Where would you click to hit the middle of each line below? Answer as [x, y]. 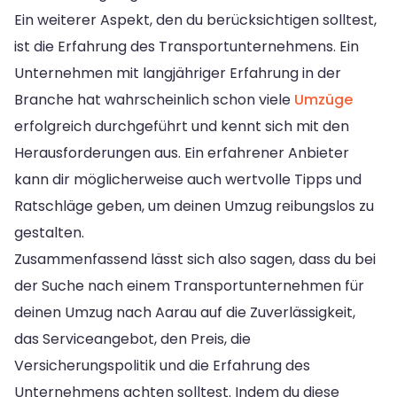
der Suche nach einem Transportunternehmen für [189, 285]
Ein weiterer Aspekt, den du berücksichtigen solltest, [195, 19]
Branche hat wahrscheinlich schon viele [154, 99]
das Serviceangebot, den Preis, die [132, 339]
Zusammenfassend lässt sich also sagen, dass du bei [195, 259]
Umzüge [323, 99]
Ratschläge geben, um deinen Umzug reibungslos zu [194, 206]
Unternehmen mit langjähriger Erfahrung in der [178, 73]
